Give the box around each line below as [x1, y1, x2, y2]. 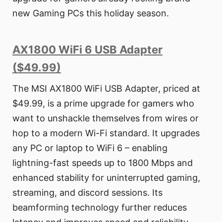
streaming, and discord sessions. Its [12, 187, 163, 198]
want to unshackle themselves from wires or [12, 113, 199, 124]
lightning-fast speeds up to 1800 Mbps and [12, 158, 193, 168]
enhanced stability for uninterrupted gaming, [12, 172, 200, 183]
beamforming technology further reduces [12, 202, 187, 213]
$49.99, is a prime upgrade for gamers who [12, 98, 194, 109]
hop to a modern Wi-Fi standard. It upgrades [12, 128, 200, 139]
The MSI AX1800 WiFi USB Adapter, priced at [12, 83, 200, 94]
